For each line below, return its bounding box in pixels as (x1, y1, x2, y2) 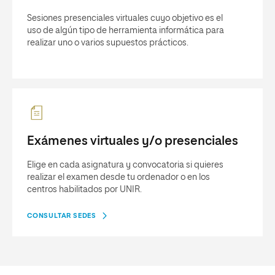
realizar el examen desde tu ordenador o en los (27, 172, 210, 182)
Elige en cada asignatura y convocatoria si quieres (27, 160, 223, 169)
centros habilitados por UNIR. (27, 185, 142, 194)
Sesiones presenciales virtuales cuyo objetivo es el (27, 14, 223, 23)
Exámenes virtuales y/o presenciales (27, 134, 238, 147)
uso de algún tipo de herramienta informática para (27, 26, 224, 35)
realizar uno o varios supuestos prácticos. (27, 38, 188, 47)
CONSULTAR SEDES (27, 212, 96, 219)
